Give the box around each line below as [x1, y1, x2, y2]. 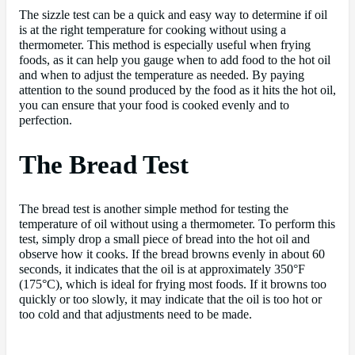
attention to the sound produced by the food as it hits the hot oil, [19, 83, 336, 98]
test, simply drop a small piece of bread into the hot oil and [19, 232, 310, 247]
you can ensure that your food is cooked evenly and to [19, 98, 289, 113]
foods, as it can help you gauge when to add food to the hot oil [19, 53, 330, 68]
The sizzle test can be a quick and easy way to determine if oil [19, 8, 327, 23]
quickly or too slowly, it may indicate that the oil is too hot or [19, 292, 322, 307]
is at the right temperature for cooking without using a [19, 23, 286, 38]
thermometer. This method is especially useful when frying [19, 38, 311, 53]
